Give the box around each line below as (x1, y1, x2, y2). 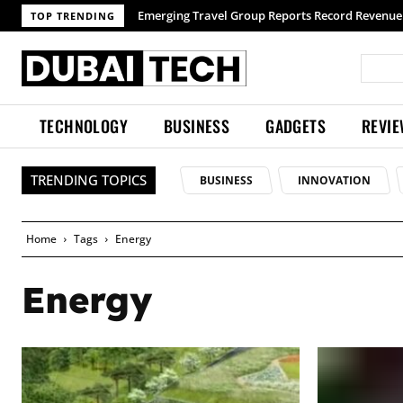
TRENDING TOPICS (31, 171, 147, 189)
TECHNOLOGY (40, 114, 128, 138)
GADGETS (265, 114, 327, 138)
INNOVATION (297, 173, 371, 188)
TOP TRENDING (31, 9, 115, 22)
